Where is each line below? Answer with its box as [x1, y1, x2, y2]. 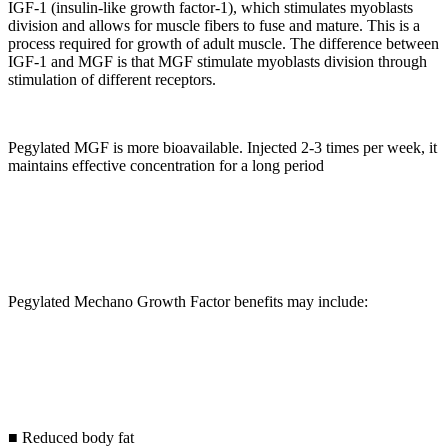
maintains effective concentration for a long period [8, 157, 324, 175]
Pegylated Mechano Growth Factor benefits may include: [8, 293, 368, 311]
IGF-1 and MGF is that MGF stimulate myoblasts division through [8, 53, 427, 71]
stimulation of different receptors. [8, 71, 216, 89]
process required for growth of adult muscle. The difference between [8, 35, 439, 53]
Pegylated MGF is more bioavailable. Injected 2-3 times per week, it [8, 139, 437, 157]
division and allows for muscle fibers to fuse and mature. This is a [8, 17, 420, 35]
